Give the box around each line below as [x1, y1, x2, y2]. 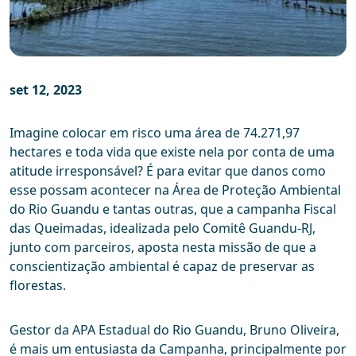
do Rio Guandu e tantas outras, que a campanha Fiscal [10, 200, 336, 219]
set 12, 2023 [10, 81, 82, 99]
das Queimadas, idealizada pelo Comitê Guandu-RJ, [10, 219, 315, 238]
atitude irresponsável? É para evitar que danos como [10, 162, 326, 180]
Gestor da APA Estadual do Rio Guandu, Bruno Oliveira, [10, 321, 339, 339]
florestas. [10, 277, 66, 295]
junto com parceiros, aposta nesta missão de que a [10, 238, 316, 257]
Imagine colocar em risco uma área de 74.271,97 [10, 124, 300, 142]
